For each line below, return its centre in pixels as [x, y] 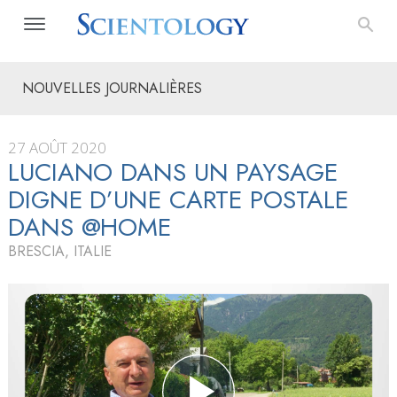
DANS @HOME [90, 227]
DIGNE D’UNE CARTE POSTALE [178, 200]
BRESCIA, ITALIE [60, 251]
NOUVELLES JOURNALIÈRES [112, 88]
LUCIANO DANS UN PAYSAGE [173, 172]
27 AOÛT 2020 [57, 148]
